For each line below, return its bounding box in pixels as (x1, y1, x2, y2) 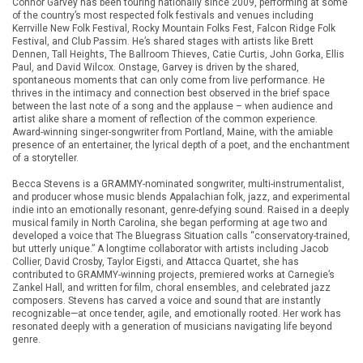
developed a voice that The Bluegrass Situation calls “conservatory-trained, (12, 230, 350, 241)
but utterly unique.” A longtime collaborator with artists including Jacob (12, 243, 328, 254)
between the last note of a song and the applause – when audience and (12, 100, 333, 112)
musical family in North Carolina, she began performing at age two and (12, 217, 327, 228)
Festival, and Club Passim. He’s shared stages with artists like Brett (12, 36, 314, 47)
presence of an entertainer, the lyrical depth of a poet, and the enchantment (12, 139, 350, 151)
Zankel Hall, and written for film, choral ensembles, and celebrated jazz (12, 282, 331, 293)
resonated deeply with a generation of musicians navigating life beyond (12, 321, 332, 332)
